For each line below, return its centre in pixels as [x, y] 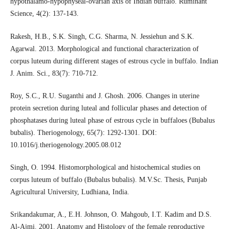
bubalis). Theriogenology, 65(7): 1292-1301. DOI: [83, 132]
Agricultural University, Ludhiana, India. [70, 192]
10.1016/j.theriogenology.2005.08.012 [65, 145]
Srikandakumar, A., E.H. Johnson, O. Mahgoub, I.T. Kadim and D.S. [111, 214]
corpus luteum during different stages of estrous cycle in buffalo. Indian [114, 61]
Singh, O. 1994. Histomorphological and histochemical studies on [105, 167]
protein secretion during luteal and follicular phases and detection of [108, 108]
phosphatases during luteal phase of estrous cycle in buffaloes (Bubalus [112, 120]
